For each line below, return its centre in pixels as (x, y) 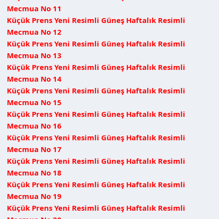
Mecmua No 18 (34, 172)
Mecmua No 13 (34, 55)
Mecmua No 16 (34, 125)
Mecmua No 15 (34, 102)
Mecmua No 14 (34, 78)
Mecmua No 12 (34, 32)
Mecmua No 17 (34, 149)
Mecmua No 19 (34, 196)
